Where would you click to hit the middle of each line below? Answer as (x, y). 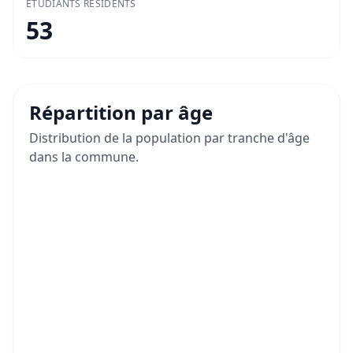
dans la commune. (84, 157)
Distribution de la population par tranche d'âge (169, 138)
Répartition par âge (121, 113)
